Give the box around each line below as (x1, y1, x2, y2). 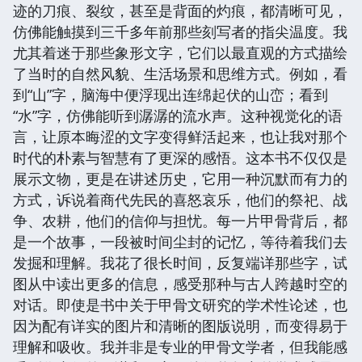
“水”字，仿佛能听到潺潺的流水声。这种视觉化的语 (13, 105, 343, 125)
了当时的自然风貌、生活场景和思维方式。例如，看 (13, 63, 347, 83)
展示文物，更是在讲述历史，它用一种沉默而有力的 (13, 168, 347, 188)
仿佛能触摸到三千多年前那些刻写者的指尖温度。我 (13, 21, 347, 41)
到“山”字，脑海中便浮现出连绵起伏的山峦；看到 (13, 84, 328, 104)
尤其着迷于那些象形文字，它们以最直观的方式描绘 (13, 42, 347, 62)
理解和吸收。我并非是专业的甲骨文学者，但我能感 (13, 336, 347, 356)
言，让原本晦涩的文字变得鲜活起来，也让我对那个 (13, 126, 347, 146)
